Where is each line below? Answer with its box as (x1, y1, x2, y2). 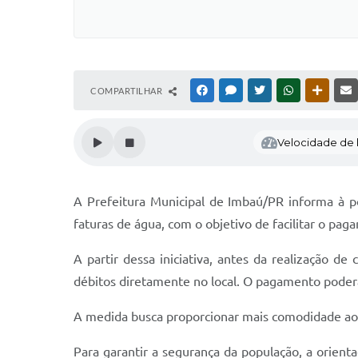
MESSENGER (239, 86, 289, 95)
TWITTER (268, 86, 305, 95)
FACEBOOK (210, 86, 257, 95)
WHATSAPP (296, 86, 343, 95)
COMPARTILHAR (90, 86, 165, 96)
